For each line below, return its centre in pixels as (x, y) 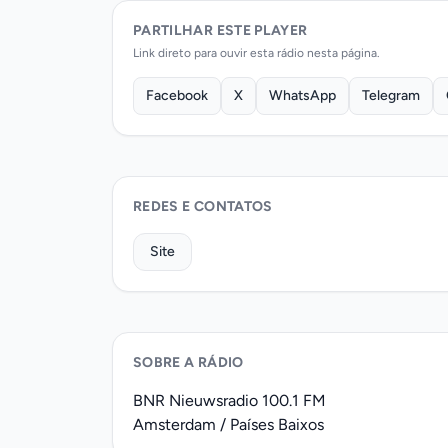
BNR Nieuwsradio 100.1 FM (229, 400)
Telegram (391, 95)
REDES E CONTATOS (203, 206)
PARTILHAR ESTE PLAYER (220, 30)
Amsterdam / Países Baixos (228, 424)
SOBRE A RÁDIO (188, 362)
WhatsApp (302, 95)
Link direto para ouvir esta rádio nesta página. (256, 52)
